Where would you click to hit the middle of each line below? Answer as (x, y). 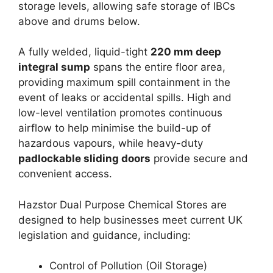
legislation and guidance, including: (105, 235)
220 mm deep (186, 52)
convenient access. (65, 174)
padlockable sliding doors (84, 159)
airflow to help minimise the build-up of (115, 128)
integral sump (54, 67)
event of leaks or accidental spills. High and (125, 98)
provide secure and (199, 159)
